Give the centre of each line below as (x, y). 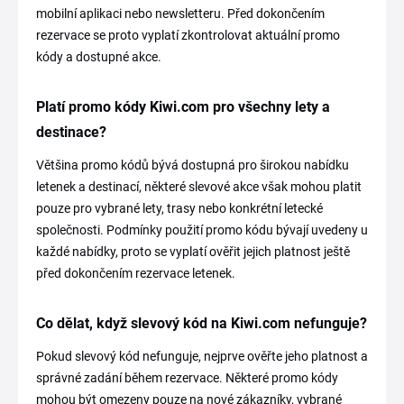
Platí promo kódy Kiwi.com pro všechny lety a (183, 107)
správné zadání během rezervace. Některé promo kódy (187, 378)
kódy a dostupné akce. (99, 57)
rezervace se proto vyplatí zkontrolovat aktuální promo (188, 36)
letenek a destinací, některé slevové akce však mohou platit (199, 187)
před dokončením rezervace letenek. (136, 274)
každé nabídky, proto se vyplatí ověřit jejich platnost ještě (193, 252)
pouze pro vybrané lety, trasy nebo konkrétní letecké (179, 209)
